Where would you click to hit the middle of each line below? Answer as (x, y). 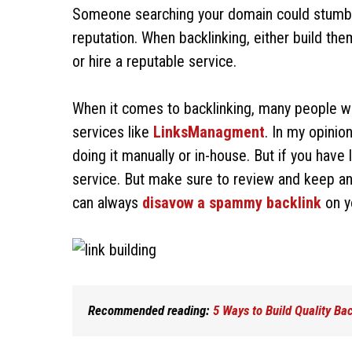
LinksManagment (209, 132)
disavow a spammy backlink (232, 202)
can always (107, 202)
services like (113, 132)
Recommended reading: (149, 310)
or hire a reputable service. (154, 61)
